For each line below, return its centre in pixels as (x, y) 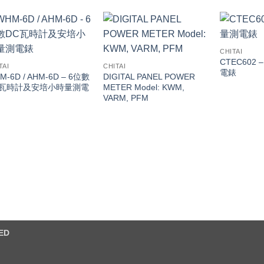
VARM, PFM (126, 98)
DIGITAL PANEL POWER (149, 76)
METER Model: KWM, (144, 87)
